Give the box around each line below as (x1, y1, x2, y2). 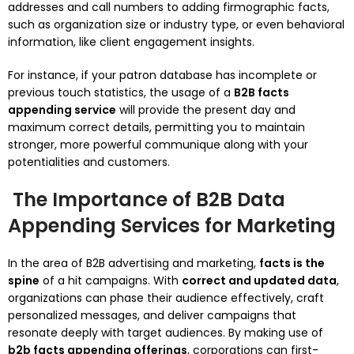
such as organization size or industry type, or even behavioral (8, 17, 345, 32)
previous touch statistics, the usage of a (8, 85, 234, 100)
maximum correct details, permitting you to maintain (8, 119, 305, 135)
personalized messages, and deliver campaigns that (8, 307, 296, 323)
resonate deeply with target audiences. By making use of (8, 325, 323, 341)
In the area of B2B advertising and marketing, (8, 255, 259, 271)
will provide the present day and (116, 102, 296, 118)
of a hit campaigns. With (40, 273, 182, 288)
